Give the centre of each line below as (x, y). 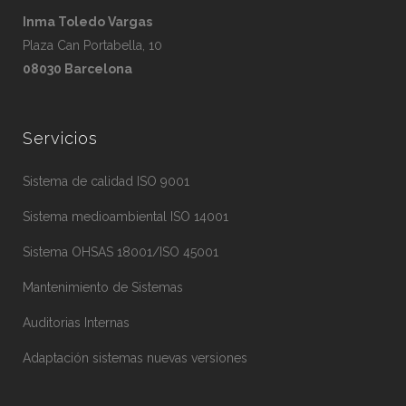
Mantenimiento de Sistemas (103, 288)
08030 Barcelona (77, 69)
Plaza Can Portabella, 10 (92, 46)
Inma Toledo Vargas (87, 22)
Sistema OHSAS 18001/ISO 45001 (121, 252)
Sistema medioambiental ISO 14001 (126, 217)
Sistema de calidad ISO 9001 (106, 182)
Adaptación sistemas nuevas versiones (135, 358)
